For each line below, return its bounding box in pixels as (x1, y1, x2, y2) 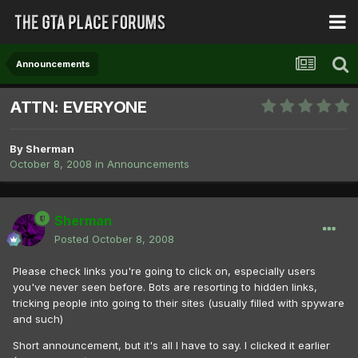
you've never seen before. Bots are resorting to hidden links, (13, 280, 317, 294)
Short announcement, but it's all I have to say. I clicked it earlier (13, 339, 330, 352)
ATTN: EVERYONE (10, 97, 147, 117)
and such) (13, 312, 63, 326)
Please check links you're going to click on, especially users (13, 265, 316, 278)
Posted (54, 233, 92, 246)
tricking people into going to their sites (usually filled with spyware (13, 296, 344, 310)
